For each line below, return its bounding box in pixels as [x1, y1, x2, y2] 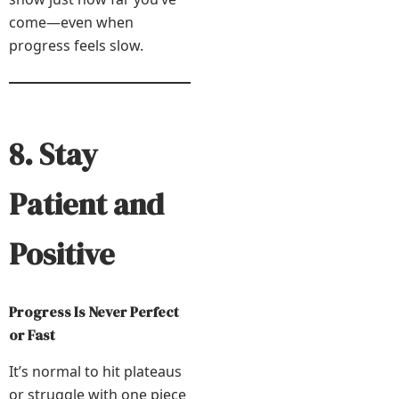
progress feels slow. [9, 35, 143, 55]
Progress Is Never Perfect [9, 301, 179, 322]
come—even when [9, 12, 134, 32]
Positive [9, 232, 115, 274]
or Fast [9, 324, 55, 345]
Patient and [9, 183, 164, 224]
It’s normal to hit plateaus [9, 361, 182, 381]
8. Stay [9, 133, 97, 175]
